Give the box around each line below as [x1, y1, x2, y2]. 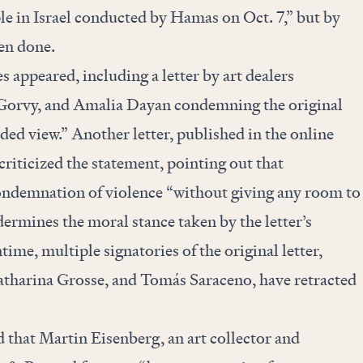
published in [176, 123, 262, 144]
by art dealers [199, 65, 294, 86]
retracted [293, 269, 357, 290]
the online [261, 123, 334, 144]
